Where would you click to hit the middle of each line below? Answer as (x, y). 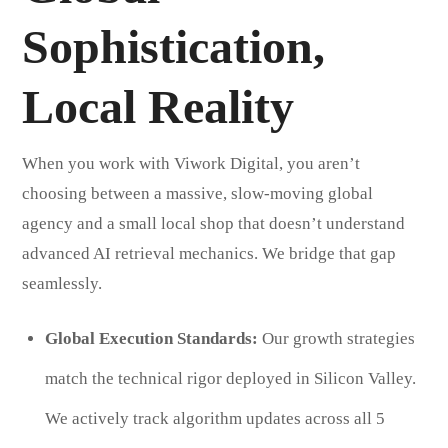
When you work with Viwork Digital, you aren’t (191, 163)
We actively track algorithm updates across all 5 (214, 418)
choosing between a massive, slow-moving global (198, 193)
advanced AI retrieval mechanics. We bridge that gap (209, 253)
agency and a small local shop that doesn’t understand (214, 223)
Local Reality (158, 106)
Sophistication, (174, 46)
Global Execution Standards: (151, 338)
